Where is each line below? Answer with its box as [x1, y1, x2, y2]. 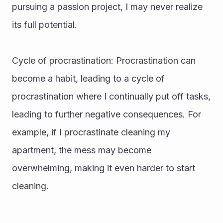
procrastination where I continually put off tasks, [12, 91, 211, 102]
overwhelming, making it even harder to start [12, 163, 195, 173]
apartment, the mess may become [12, 145, 151, 155]
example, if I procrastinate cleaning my [12, 127, 170, 137]
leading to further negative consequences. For [12, 109, 201, 119]
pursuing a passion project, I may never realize [12, 1, 203, 12]
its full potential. [12, 19, 77, 30]
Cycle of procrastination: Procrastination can [12, 55, 196, 66]
